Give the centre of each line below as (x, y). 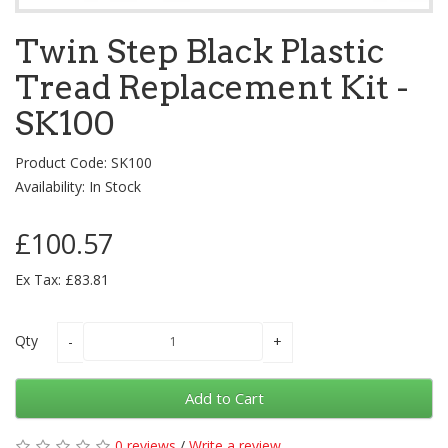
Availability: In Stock (78, 187)
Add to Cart (224, 398)
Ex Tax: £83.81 (62, 280)
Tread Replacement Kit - (211, 87)
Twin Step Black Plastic (199, 51)
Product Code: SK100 (83, 163)
